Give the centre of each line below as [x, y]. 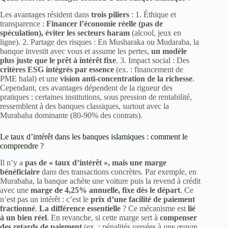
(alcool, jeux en [155, 33]
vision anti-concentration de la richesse [126, 78]
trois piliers [110, 14]
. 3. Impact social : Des [153, 60]
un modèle [169, 51]
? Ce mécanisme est [154, 208]
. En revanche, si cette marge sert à [103, 217]
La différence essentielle [80, 208]
